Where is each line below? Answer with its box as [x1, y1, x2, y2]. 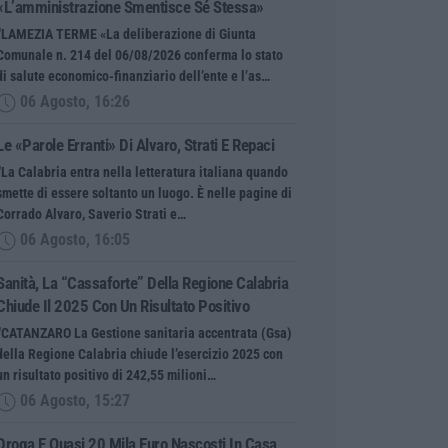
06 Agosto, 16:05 [16, 230, 130, 249]
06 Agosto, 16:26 [16, 92, 130, 111]
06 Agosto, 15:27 [16, 391, 130, 410]
